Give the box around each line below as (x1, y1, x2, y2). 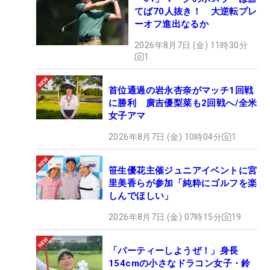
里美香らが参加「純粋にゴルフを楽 (108, 177, 257, 189)
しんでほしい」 (108, 190, 174, 201)
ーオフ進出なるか (134, 18, 209, 30)
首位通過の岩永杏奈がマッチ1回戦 (108, 84, 254, 96)
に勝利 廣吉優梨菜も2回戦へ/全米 (108, 97, 257, 108)
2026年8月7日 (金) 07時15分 (108, 212, 222, 222)
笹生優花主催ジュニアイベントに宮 (108, 165, 257, 176)
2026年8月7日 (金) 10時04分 (108, 131, 222, 142)
